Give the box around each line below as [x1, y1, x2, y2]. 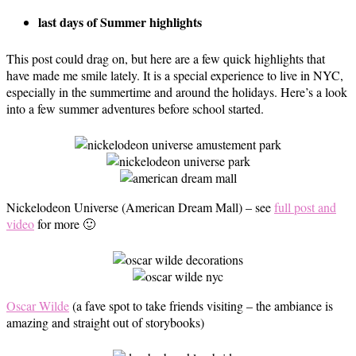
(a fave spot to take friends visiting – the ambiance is [69, 297, 333, 314]
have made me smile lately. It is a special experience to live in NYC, [6, 67, 343, 83]
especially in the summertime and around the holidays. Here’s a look [6, 83, 347, 100]
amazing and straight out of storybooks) [6, 314, 204, 331]
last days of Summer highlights [38, 13, 202, 31]
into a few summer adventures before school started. [6, 100, 264, 117]
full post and [274, 199, 336, 215]
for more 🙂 [34, 215, 95, 232]
